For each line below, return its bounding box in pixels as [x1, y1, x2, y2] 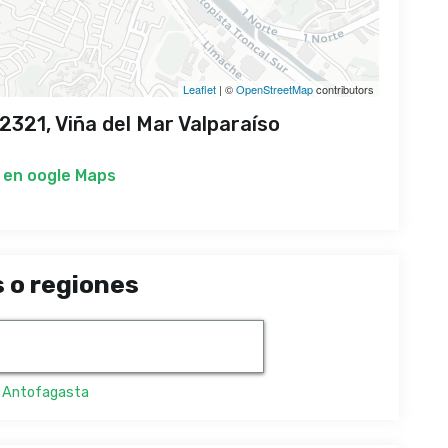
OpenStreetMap [236, 81, 313, 98]
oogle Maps [27, 166, 116, 186]
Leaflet [183, 81, 216, 98]
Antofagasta [2, 384, 89, 402]
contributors [313, 81, 374, 98]
